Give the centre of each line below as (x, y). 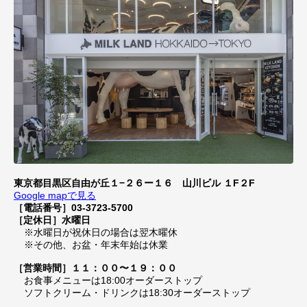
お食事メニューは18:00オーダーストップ (113, 281)
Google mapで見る (55, 196)
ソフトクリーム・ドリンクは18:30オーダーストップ (137, 293)
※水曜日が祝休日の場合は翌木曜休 (101, 233)
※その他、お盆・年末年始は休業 (96, 245)
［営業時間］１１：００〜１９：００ (95, 268)
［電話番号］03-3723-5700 (73, 208)
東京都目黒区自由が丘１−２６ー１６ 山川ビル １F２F (134, 183)
